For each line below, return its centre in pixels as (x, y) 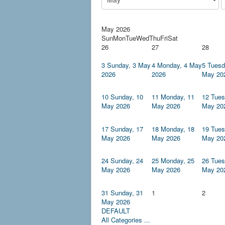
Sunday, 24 (127, 161)
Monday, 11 (178, 97)
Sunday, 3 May (129, 65)
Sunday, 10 (127, 97)
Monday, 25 (178, 161)
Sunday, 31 (127, 193)
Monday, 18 (178, 129)
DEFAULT (116, 211)
